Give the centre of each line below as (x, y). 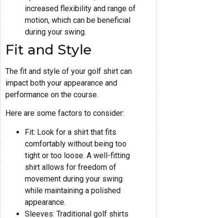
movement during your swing (74, 179)
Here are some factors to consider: (65, 113)
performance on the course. (52, 94)
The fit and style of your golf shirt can (69, 71)
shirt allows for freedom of (71, 167)
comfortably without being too (76, 144)
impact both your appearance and (61, 83)
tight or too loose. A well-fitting (77, 155)
